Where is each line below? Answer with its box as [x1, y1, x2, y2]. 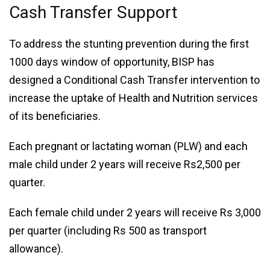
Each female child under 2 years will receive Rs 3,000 [9, 206, 261, 219]
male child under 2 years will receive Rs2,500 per [9, 157, 240, 171]
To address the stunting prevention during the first [9, 37, 249, 50]
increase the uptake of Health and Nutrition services [9, 91, 258, 104]
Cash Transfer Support [9, 2, 178, 22]
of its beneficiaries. [9, 109, 101, 122]
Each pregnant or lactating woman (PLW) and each [9, 139, 248, 152]
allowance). [9, 242, 63, 255]
